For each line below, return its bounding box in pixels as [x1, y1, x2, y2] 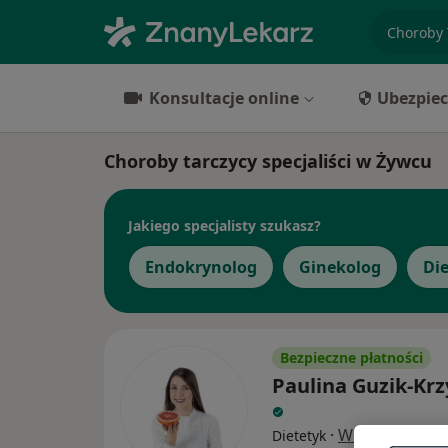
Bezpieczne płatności [280, 348, 423, 367]
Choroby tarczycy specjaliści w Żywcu [104, 149, 432, 173]
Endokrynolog [145, 256, 257, 278]
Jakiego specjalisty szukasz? [128, 215, 321, 235]
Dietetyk [272, 426, 326, 445]
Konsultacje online [149, 87, 299, 109]
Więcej [338, 424, 387, 446]
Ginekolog [299, 256, 381, 278]
